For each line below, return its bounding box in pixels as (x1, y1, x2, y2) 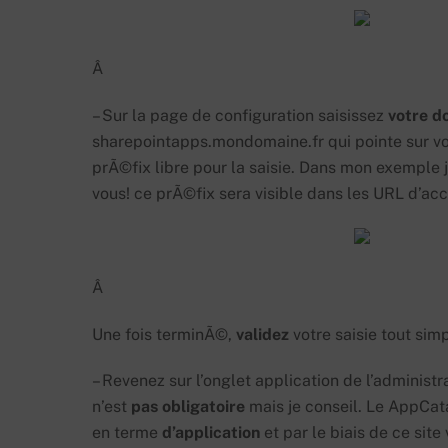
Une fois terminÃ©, (92, 324, 236, 344)
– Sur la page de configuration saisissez (92, 106, 388, 126)
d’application (162, 423, 260, 443)
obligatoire (162, 397, 245, 417)
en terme (92, 423, 162, 443)
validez (236, 324, 289, 344)
